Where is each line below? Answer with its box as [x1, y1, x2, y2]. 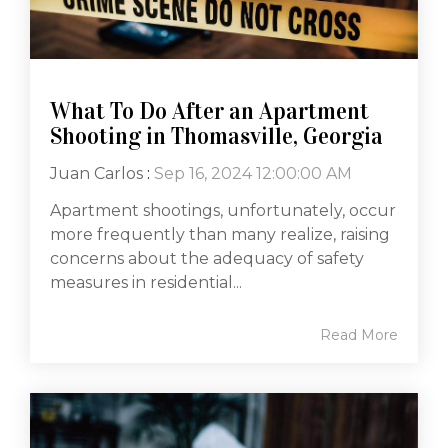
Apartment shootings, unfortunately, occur [50, 200, 396, 220]
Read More [320, 325, 398, 344]
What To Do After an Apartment [50, 96, 369, 125]
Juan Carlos [50, 163, 143, 183]
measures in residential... [50, 272, 242, 292]
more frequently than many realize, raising [50, 224, 390, 244]
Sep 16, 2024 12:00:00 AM [154, 163, 352, 183]
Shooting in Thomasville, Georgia [50, 121, 383, 150]
